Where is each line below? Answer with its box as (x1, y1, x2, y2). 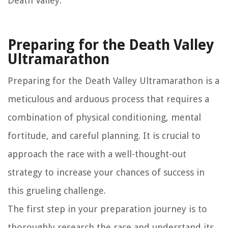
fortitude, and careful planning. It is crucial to (8, 130, 201, 141)
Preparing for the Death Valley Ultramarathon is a (8, 75, 219, 87)
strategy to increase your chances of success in (8, 167, 205, 178)
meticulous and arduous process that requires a (8, 94, 209, 105)
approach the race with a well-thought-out (8, 149, 186, 160)
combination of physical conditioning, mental (8, 112, 201, 123)
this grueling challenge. (8, 185, 106, 196)
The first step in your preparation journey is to (8, 204, 207, 215)
